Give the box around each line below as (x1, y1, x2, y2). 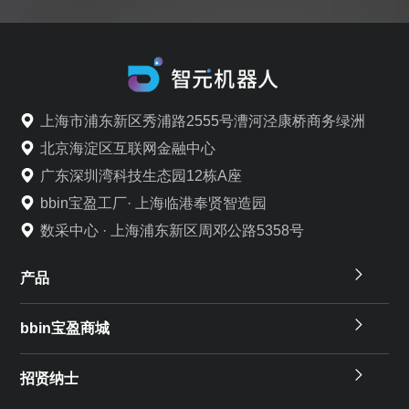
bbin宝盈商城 (20, 320, 110, 337)
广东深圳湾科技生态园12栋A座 (40, 166, 243, 184)
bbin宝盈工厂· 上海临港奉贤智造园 (40, 194, 267, 211)
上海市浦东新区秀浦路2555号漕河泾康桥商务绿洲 (40, 111, 366, 129)
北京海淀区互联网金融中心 (40, 139, 216, 156)
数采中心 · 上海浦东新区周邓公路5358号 (40, 221, 305, 238)
